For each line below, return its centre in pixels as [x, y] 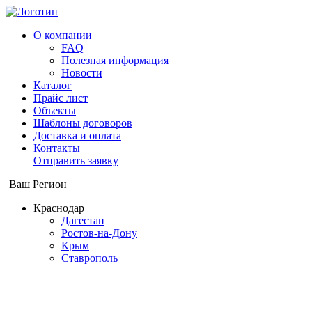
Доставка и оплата [77, 135]
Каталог [53, 85]
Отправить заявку [76, 161]
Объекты [55, 110]
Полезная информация [115, 60]
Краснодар [59, 208]
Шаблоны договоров [83, 123]
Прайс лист [61, 98]
